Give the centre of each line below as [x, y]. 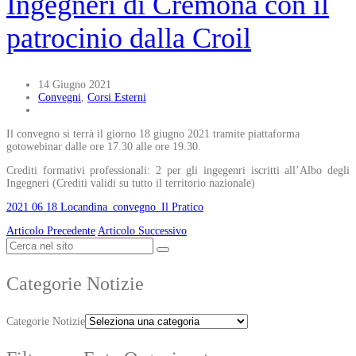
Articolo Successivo [142, 230]
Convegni [60, 97]
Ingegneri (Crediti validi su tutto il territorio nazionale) [131, 183]
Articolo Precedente [51, 230]
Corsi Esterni [117, 97]
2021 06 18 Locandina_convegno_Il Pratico [105, 207]
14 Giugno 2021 [75, 84]
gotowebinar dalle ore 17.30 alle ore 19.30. [104, 146]
